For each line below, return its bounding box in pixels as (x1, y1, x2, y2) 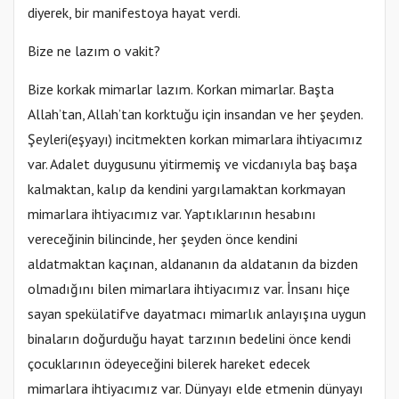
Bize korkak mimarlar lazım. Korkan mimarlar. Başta (28, 80, 334, 98)
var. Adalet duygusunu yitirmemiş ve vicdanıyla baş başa (28, 155, 357, 173)
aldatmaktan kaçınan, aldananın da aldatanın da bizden (28, 255, 358, 273)
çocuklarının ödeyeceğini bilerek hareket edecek (28, 354, 310, 372)
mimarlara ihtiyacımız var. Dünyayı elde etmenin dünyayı (28, 379, 363, 397)
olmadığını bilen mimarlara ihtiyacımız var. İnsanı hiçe (28, 280, 350, 297)
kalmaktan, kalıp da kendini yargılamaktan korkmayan (28, 180, 346, 198)
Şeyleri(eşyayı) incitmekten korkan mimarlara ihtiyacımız (28, 130, 362, 148)
